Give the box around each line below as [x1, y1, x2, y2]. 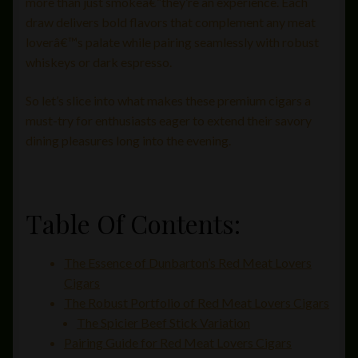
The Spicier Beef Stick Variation [77, 315, 250, 331]
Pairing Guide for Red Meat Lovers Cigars [64, 335, 292, 351]
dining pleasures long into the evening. [26, 132, 231, 148]
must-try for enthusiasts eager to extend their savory [26, 112, 312, 128]
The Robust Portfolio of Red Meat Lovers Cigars [64, 295, 329, 311]
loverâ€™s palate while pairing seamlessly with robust [26, 34, 319, 50]
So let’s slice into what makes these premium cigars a [26, 92, 311, 108]
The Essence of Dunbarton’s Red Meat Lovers [64, 255, 312, 271]
